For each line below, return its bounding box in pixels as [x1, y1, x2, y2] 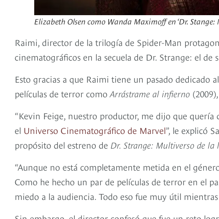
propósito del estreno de [15, 138, 110, 151]
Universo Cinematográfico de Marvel [23, 123, 166, 136]
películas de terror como [15, 87, 110, 99]
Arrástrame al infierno [110, 87, 190, 99]
